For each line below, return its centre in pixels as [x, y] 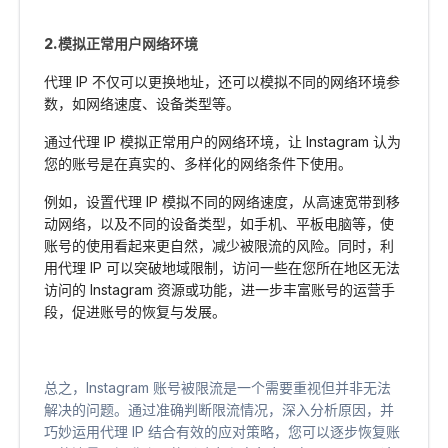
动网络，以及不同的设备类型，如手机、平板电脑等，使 [219, 224]
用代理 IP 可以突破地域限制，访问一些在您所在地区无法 [222, 268]
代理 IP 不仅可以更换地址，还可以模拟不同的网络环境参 [222, 82]
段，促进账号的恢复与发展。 [135, 312]
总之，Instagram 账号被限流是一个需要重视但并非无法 [217, 388]
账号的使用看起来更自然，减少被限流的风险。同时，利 [219, 246]
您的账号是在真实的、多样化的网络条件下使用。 [198, 164]
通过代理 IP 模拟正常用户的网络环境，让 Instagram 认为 [222, 142]
